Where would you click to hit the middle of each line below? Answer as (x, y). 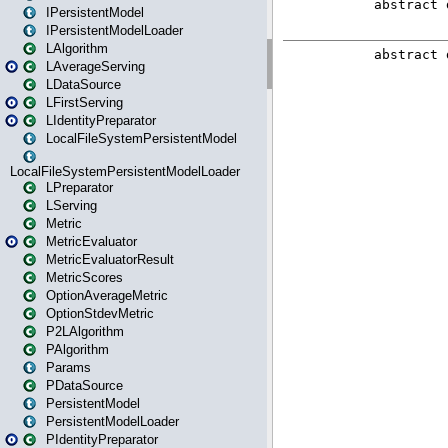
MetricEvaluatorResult (110, 259)
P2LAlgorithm (85, 331)
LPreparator (79, 187)
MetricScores (84, 277)
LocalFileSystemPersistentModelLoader (125, 171)
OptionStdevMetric (100, 313)
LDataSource (83, 84)
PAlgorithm (77, 349)
